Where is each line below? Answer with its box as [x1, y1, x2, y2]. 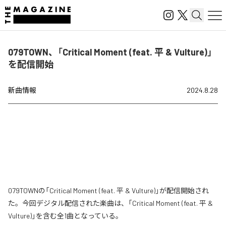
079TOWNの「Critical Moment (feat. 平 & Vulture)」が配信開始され [8, 186, 209, 195]
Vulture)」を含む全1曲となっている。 [8, 211, 123, 220]
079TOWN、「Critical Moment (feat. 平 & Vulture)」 [8, 46, 212, 58]
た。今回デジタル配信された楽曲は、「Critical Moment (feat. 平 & [8, 199, 213, 207]
